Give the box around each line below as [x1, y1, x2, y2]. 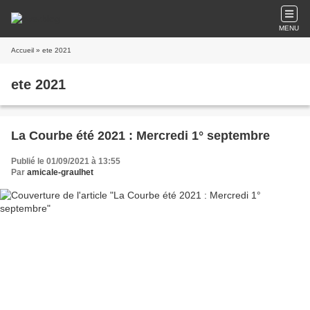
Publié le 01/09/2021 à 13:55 [11, 156, 120, 166]
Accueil [11, 46, 34, 54]
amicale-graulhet [27, 167, 93, 177]
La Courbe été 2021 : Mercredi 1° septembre [11, 129, 270, 143]
